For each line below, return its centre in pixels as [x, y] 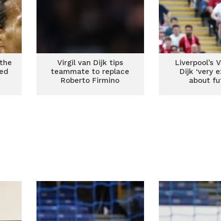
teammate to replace [90, 72]
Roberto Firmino [90, 80]
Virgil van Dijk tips [90, 63]
